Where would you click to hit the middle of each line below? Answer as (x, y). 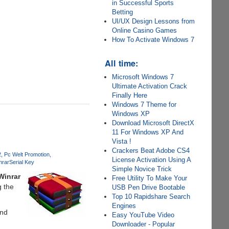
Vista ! (122, 141)
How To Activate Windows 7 (153, 40)
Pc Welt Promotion (27, 155)
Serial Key (21, 162)
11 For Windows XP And (148, 132)
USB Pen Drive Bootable (149, 187)
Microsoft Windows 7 (143, 77)
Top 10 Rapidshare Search (151, 197)
